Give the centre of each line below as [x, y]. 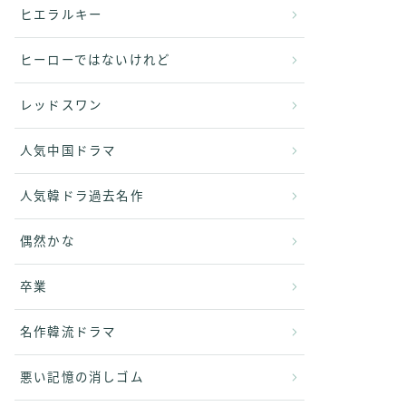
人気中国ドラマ [68, 151]
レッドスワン [62, 106]
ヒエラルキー [62, 15]
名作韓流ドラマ [68, 332]
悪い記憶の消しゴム [82, 377]
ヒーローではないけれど [96, 60]
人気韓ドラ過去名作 [82, 196]
